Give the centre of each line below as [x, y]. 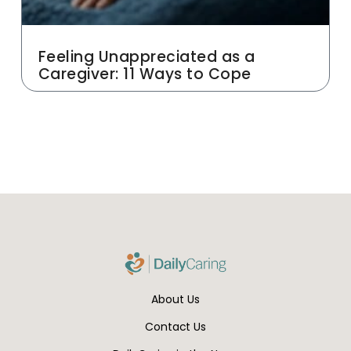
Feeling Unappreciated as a [147, 57]
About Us [175, 300]
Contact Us [175, 327]
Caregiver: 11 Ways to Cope [145, 74]
